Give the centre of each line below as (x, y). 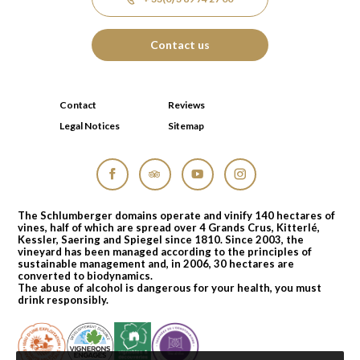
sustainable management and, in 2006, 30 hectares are (156, 263)
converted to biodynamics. (85, 275)
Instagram (267, 198)
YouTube (221, 198)
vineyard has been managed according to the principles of (165, 251)
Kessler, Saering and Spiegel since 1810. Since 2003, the (161, 239)
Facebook (138, 198)
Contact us (180, 45)
